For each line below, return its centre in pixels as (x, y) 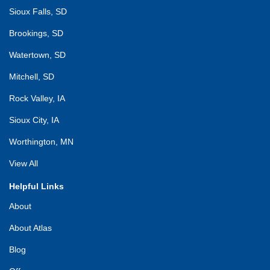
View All (24, 163)
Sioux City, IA (34, 120)
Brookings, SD (36, 33)
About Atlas (30, 228)
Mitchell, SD (32, 76)
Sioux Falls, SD (38, 11)
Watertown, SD (37, 55)
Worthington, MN (41, 141)
